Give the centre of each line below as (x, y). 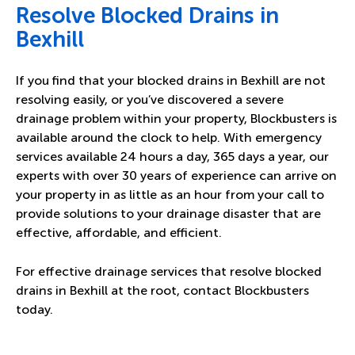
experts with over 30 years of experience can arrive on (176, 176)
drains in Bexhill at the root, (99, 291)
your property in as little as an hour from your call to (170, 195)
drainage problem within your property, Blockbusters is (176, 119)
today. (36, 310)
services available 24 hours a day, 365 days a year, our (172, 157)
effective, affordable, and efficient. (120, 233)
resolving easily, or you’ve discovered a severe (150, 100)
